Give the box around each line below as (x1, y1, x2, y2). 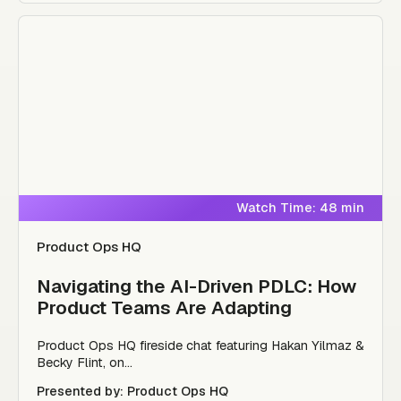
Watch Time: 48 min (236, 200, 365, 216)
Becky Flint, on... (36, 354, 132, 371)
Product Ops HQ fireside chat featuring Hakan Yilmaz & (36, 337, 364, 354)
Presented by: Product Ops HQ (36, 382, 228, 399)
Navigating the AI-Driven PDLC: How (36, 274, 356, 298)
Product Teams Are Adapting (36, 295, 292, 320)
